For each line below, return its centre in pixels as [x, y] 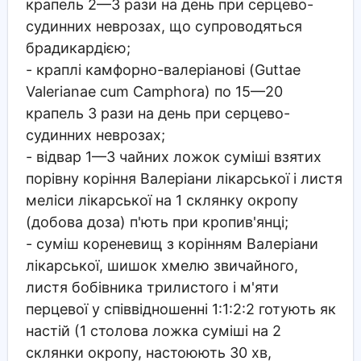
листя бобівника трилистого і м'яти [152, 287]
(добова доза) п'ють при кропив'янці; [157, 222]
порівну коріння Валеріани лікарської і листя [184, 178]
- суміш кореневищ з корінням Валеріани [172, 243]
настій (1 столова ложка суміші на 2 [153, 330]
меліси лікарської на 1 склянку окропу [162, 200]
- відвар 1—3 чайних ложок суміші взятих [173, 156]
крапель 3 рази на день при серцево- [158, 113]
